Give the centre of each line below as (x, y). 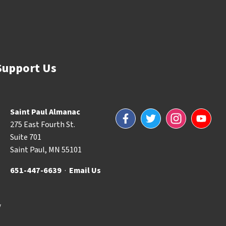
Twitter (154, 115)
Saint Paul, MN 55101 (46, 150)
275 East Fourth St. (43, 124)
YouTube (206, 115)
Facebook (132, 115)
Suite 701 (26, 137)
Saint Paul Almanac (45, 112)
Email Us (85, 170)
